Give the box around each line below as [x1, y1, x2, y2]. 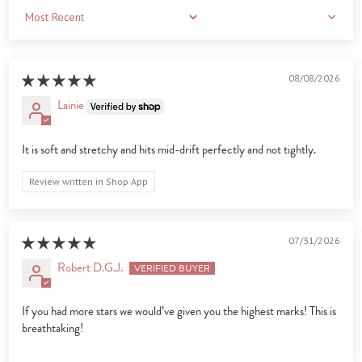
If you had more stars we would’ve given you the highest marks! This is [22, 301, 337, 320]
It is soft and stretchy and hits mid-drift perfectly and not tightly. [22, 140, 317, 158]
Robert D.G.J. [57, 258, 124, 276]
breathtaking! [22, 318, 84, 337]
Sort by [21, 15, 51, 32]
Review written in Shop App [29, 175, 149, 187]
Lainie [57, 95, 85, 114]
